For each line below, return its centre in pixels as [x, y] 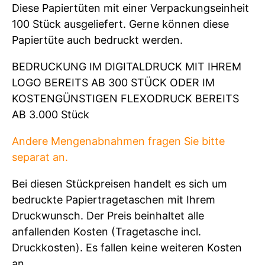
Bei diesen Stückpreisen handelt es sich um [119, 183]
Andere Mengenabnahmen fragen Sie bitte [118, 141]
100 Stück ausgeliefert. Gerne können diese [120, 24]
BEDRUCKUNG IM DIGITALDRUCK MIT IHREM [127, 66]
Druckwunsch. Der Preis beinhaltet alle [108, 215]
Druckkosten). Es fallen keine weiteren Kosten [127, 247]
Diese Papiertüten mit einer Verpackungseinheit [130, 8]
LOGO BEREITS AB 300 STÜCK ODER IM [113, 82]
